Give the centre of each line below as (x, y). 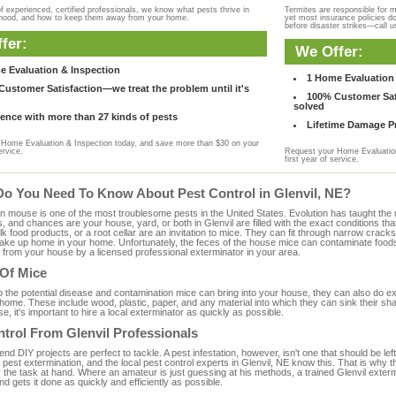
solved (308, 106)
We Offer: (329, 51)
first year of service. (321, 159)
